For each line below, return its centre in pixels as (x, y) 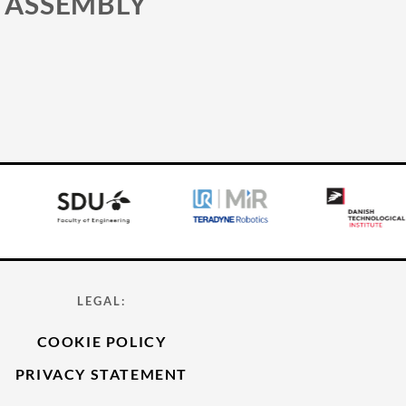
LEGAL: (101, 301)
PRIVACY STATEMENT (101, 374)
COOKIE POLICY (101, 342)
